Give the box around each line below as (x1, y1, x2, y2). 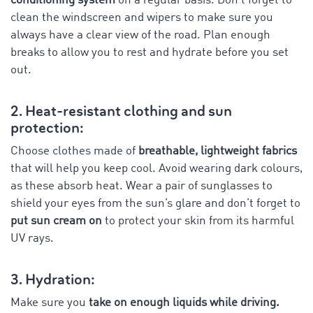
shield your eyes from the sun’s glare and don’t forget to (10, 197, 300, 210)
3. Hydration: (10, 270, 95, 289)
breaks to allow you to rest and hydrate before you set (10, 46, 289, 59)
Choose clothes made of (10, 145, 136, 157)
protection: (10, 118, 84, 138)
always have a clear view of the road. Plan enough (10, 29, 270, 41)
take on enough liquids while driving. (89, 296, 279, 309)
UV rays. (10, 232, 54, 245)
